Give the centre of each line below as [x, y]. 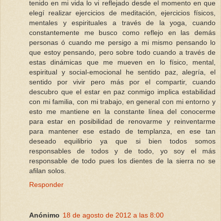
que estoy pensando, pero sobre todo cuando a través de [122, 53]
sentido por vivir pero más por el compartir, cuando [122, 82]
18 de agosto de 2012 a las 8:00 [113, 215]
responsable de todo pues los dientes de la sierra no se [122, 161]
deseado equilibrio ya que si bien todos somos [122, 141]
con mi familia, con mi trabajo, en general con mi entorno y [122, 102]
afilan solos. [48, 171]
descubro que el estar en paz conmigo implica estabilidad [122, 92]
